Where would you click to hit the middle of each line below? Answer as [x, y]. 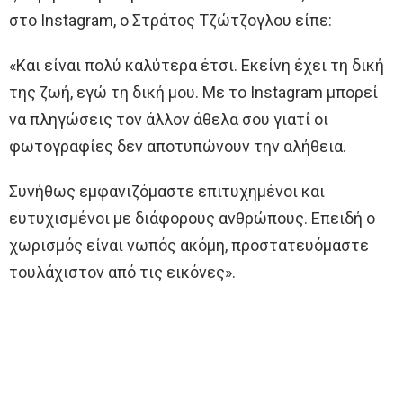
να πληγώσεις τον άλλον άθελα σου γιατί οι [169, 120]
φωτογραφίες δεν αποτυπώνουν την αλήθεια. [178, 147]
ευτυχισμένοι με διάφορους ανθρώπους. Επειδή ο [192, 219]
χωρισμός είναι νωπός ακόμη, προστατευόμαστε [189, 246]
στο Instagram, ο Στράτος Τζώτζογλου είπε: [170, 21]
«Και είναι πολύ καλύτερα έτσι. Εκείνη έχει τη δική [197, 66]
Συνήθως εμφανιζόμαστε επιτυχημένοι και [167, 192]
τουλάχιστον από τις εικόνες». [122, 273]
